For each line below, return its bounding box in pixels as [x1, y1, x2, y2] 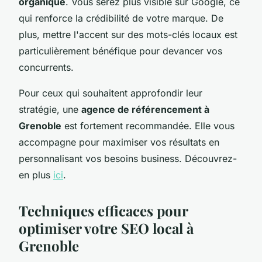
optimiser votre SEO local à [19, 218, 194, 237]
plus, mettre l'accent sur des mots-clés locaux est [19, 28, 237, 40]
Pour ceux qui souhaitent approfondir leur [19, 87, 202, 99]
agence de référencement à [81, 103, 209, 115]
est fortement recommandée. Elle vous [61, 119, 235, 132]
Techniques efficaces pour [19, 201, 188, 220]
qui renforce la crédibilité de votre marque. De [19, 12, 223, 24]
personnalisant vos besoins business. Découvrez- [19, 152, 237, 164]
